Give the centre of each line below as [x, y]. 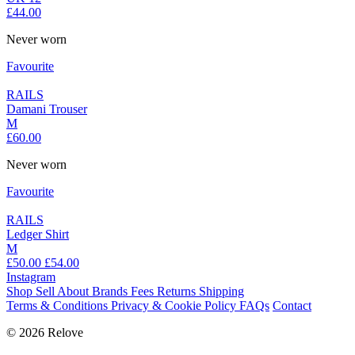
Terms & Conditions [59, 306]
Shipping [221, 292]
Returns [178, 292]
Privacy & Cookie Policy [175, 306]
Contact [292, 306]
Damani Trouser [47, 109]
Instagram [31, 277]
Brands [111, 292]
